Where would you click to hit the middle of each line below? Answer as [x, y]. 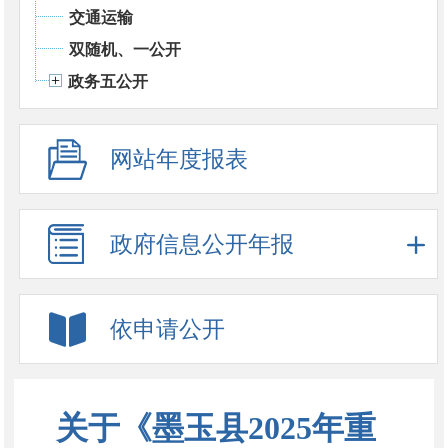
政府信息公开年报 [201, 244]
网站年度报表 [178, 159]
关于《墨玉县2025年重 [215, 427]
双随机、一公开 [124, 49]
